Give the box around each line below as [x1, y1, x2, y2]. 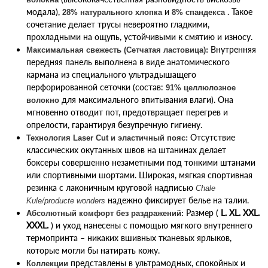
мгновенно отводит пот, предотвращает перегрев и [26, 106, 228, 117]
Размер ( [184, 207, 221, 218]
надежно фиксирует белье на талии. [105, 194, 249, 205]
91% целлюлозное [166, 83, 236, 92]
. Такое [225, 6, 252, 17]
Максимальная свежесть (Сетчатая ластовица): [26, 45, 208, 54]
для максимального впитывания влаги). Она [59, 94, 233, 105]
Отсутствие [188, 132, 235, 142]
